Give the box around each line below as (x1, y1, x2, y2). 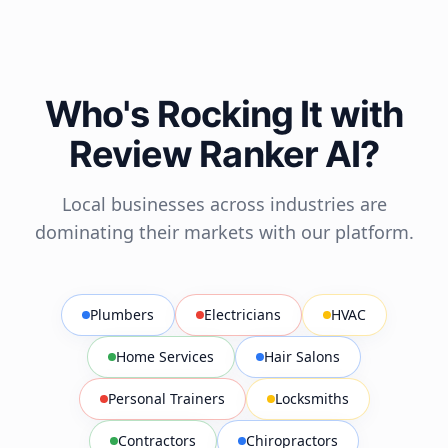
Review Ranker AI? (68, 132, 380, 176)
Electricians (204, 305, 281, 324)
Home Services (116, 347, 214, 366)
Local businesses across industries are (61, 192, 387, 216)
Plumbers (90, 305, 154, 324)
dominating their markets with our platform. (34, 220, 414, 244)
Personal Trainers (107, 389, 225, 408)
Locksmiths (274, 389, 349, 408)
